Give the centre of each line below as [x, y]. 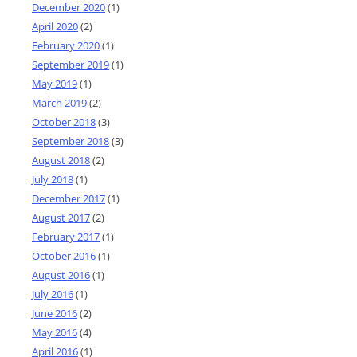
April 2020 [55, 26]
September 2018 [71, 141]
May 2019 [55, 83]
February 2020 [66, 45]
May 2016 [55, 332]
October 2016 [64, 255]
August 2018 [61, 160]
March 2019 [59, 102]
